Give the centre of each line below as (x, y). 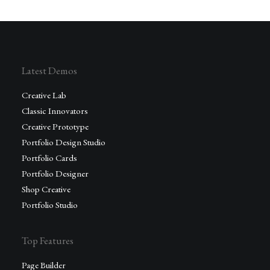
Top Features (48, 240)
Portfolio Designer (55, 173)
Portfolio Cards (49, 158)
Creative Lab (44, 95)
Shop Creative (46, 189)
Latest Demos (49, 71)
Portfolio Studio (50, 205)
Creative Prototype (55, 126)
